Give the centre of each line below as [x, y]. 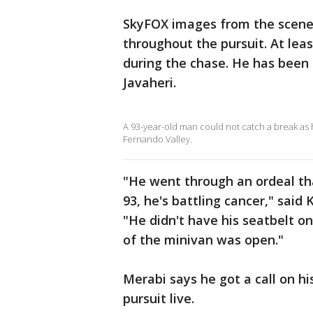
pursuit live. [159, 298]
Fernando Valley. [158, 139]
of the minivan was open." [203, 240]
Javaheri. [151, 82]
